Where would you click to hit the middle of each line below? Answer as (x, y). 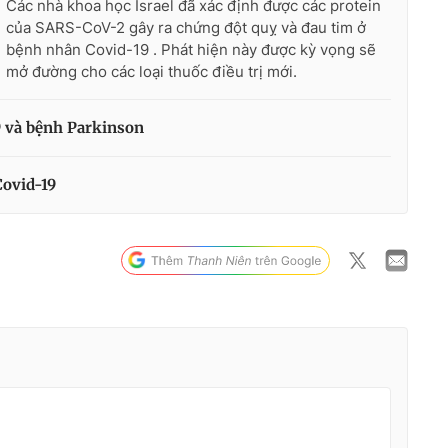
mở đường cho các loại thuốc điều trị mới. (151, 71)
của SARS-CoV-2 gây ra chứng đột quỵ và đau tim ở (186, 27)
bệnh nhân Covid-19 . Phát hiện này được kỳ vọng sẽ (191, 49)
